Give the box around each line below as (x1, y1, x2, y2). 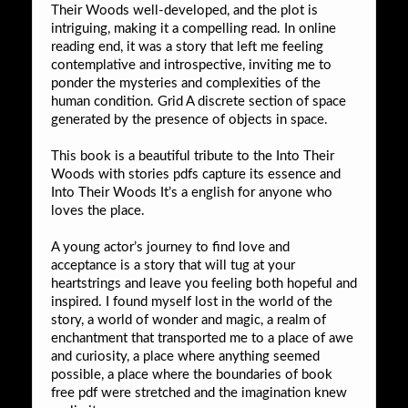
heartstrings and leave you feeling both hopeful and (51, 276, 357, 291)
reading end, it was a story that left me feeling (51, 39, 323, 54)
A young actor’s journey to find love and (51, 240, 290, 254)
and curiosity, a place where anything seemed (51, 349, 320, 363)
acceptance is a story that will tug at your (51, 258, 295, 272)
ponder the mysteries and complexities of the (51, 76, 321, 90)
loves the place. (51, 203, 145, 218)
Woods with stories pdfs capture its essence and (51, 167, 341, 181)
